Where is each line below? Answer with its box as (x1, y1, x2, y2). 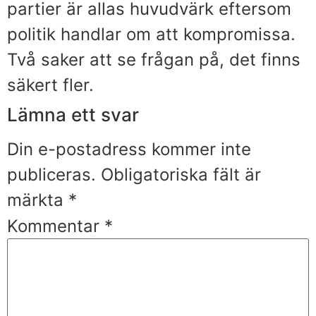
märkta (7, 189, 68, 210)
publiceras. (7, 164, 96, 185)
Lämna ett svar (7, 103, 139, 126)
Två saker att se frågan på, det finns (7, 49, 300, 70)
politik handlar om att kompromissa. (7, 23, 296, 44)
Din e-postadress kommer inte (7, 138, 251, 159)
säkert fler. (7, 74, 94, 95)
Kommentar (7, 216, 104, 237)
